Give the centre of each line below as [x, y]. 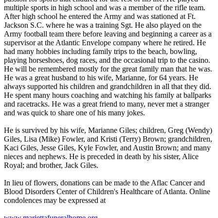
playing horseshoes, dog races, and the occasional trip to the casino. [107, 60]
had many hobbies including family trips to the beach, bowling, [100, 52]
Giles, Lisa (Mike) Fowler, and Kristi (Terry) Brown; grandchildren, [108, 139]
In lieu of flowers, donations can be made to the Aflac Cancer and [104, 183]
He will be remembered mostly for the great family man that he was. [108, 69]
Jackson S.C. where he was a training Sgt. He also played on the [103, 25]
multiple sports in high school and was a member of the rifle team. [105, 8]
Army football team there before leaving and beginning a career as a [108, 34]
